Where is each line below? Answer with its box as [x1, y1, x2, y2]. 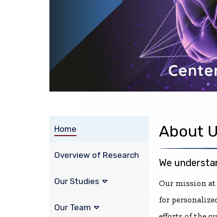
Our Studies [54, 176, 99, 186]
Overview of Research [54, 150, 139, 160]
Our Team [54, 202, 91, 213]
